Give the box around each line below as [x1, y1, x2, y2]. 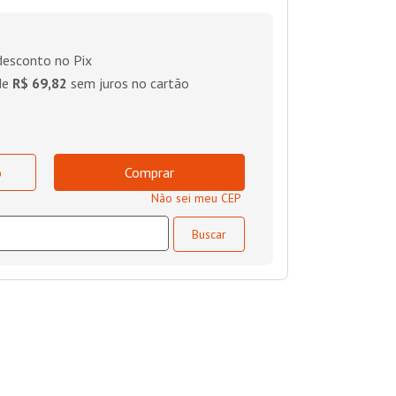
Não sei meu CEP [151, 190, 241, 207]
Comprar [125, 163, 174, 181]
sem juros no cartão [67, 74, 189, 93]
